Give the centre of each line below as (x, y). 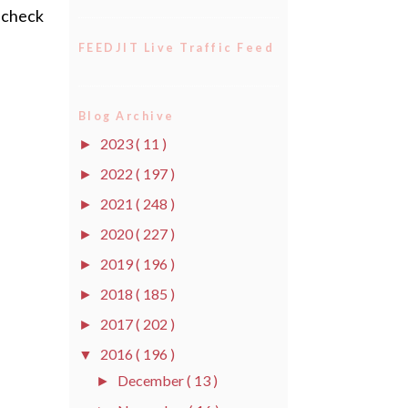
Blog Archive (127, 117)
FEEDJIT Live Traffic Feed (177, 47)
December (153, 380)
